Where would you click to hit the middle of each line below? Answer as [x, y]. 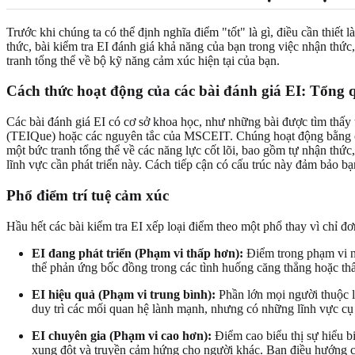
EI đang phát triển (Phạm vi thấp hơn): [137, 253]
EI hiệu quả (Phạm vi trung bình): [124, 294]
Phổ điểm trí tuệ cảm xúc [88, 195]
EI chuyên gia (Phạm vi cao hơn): [122, 335]
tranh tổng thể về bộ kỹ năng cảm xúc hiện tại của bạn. [143, 60]
